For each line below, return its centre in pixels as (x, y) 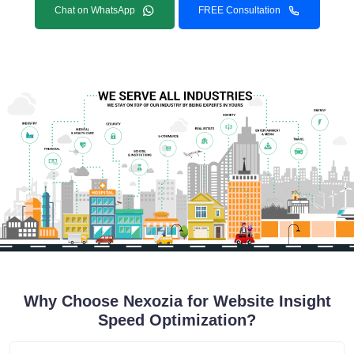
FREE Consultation (239, 11)
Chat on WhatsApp (94, 11)
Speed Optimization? (177, 320)
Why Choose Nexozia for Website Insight (177, 301)
